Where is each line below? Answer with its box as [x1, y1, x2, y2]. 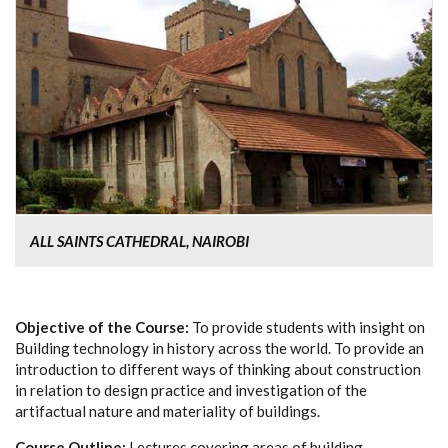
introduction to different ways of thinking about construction [15, 359, 421, 378]
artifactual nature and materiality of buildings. [15, 401, 320, 420]
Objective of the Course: [15, 317, 192, 336]
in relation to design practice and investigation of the [15, 380, 367, 399]
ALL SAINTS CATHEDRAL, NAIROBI [30, 231, 249, 250]
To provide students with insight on [192, 317, 425, 336]
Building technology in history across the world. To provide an [15, 338, 424, 357]
